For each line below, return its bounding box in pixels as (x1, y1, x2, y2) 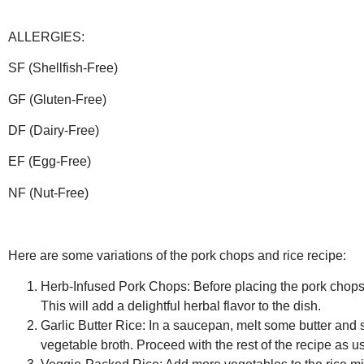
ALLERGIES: (8, 29, 84, 44)
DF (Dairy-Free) (8, 123, 99, 138)
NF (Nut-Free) (8, 185, 89, 200)
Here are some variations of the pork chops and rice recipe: (8, 248, 346, 262)
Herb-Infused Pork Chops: (41, 279, 190, 294)
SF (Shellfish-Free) (8, 61, 118, 76)
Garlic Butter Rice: (41, 318, 145, 333)
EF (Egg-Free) (8, 154, 91, 169)
